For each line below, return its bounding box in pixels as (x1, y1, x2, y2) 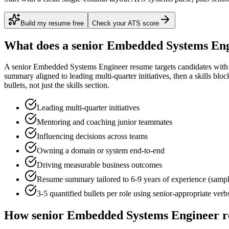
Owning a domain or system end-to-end (37, 146, 165, 155)
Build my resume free (20, 19, 84, 27)
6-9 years (131, 175, 161, 184)
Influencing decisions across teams (37, 132, 148, 141)
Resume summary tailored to (37, 175, 131, 184)
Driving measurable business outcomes (37, 161, 162, 170)
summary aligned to (4, 72, 70, 81)
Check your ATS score (92, 19, 159, 27)
